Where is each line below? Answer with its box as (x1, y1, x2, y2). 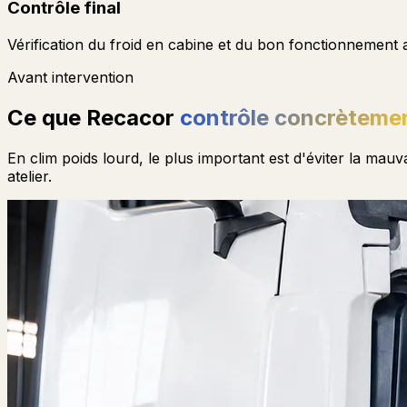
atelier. (7, 166, 52, 185)
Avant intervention (7, 68, 134, 86)
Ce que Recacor (7, 104, 180, 131)
